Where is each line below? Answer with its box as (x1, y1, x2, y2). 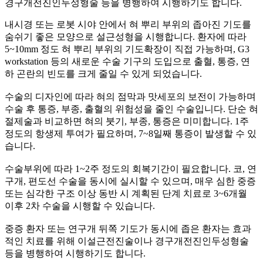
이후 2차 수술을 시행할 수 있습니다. (5, 200, 155, 211)
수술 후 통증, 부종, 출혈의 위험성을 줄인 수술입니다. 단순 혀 (5, 103, 258, 114)
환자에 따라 (195, 31, 247, 42)
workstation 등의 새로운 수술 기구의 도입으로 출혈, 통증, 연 (5, 56, 250, 66)
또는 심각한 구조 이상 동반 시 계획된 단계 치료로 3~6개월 (5, 188, 247, 198)
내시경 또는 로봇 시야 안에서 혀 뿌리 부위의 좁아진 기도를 (5, 19, 251, 29)
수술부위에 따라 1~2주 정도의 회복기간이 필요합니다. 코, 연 (5, 163, 257, 174)
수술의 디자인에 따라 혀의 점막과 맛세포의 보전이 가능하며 (5, 91, 256, 102)
